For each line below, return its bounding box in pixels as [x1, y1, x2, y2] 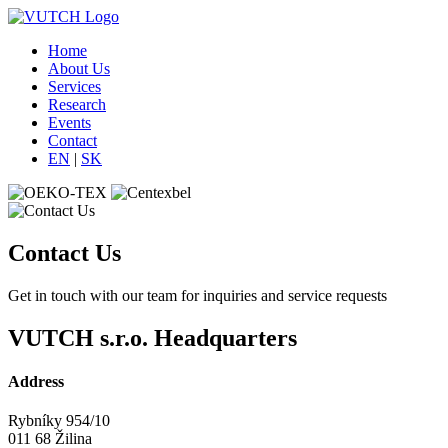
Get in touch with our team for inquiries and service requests [8, 286, 387, 304]
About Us [48, 60, 110, 77]
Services [48, 78, 101, 95]
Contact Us [8, 239, 121, 266]
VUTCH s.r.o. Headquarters [8, 324, 297, 351]
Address [8, 372, 64, 390]
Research [48, 96, 106, 113]
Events [48, 114, 91, 131]
